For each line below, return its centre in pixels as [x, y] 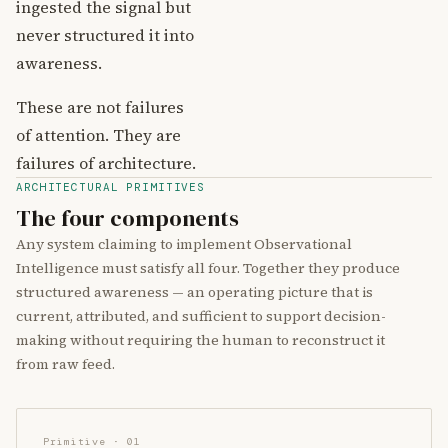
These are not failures [100, 107]
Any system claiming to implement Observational [184, 244]
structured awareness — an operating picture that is [194, 292]
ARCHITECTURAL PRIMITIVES [111, 187]
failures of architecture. [106, 163]
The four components [127, 218]
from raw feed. [65, 364]
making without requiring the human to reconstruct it [200, 340]
